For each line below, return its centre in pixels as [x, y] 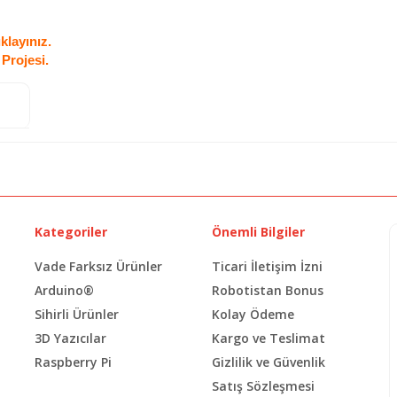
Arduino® [64, 290]
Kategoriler [71, 231]
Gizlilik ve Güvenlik [269, 362]
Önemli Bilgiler [258, 231]
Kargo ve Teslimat [269, 338]
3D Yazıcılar [70, 338]
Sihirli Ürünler [77, 314]
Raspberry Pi [73, 362]
